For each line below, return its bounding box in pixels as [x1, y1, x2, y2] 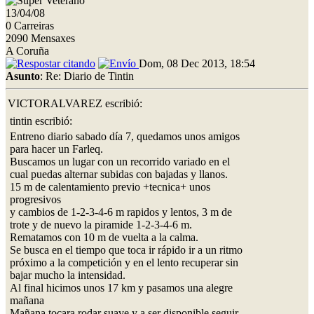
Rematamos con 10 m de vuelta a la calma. [10, 231, 198, 243]
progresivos [10, 193, 61, 205]
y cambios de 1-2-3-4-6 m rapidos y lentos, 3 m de [10, 205, 232, 218]
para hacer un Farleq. [10, 142, 103, 155]
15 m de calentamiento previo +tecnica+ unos [10, 180, 210, 193]
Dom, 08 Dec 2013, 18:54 [139, 57, 255, 69]
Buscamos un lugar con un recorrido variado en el [10, 155, 230, 168]
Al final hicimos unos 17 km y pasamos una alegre [10, 281, 233, 294]
